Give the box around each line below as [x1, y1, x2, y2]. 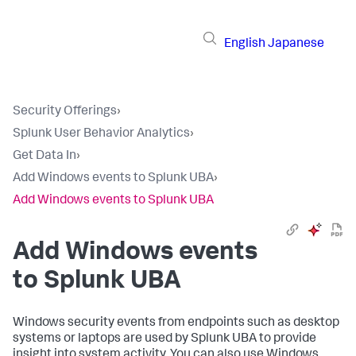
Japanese [268, 37, 324, 51]
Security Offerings [13, 106, 117, 118]
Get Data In [13, 150, 76, 163]
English [224, 37, 265, 51]
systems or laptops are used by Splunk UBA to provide [13, 333, 316, 346]
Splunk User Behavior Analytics [13, 128, 190, 141]
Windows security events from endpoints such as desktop [13, 317, 339, 330]
